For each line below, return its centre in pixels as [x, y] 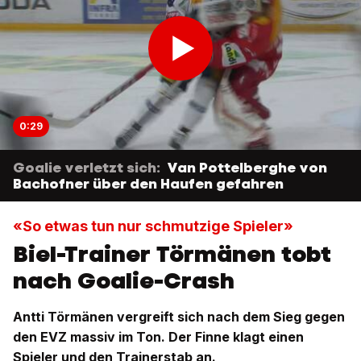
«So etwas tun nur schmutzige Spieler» [153, 226]
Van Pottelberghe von [247, 168]
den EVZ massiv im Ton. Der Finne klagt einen [158, 337]
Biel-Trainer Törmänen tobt [172, 254]
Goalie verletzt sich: [87, 168]
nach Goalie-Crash [124, 280]
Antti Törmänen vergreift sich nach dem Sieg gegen [179, 317]
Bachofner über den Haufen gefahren [148, 184]
